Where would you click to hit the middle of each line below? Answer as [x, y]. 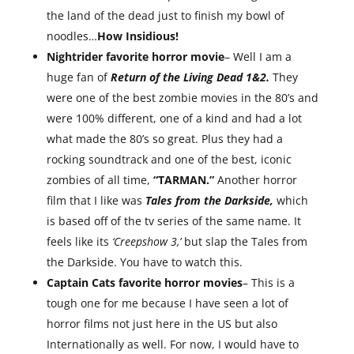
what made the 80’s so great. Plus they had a [164, 139]
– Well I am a [258, 56]
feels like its [79, 241]
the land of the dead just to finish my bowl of [165, 15]
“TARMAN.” [183, 180]
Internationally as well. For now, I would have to [172, 344]
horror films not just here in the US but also [162, 324]
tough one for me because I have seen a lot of [167, 303]
